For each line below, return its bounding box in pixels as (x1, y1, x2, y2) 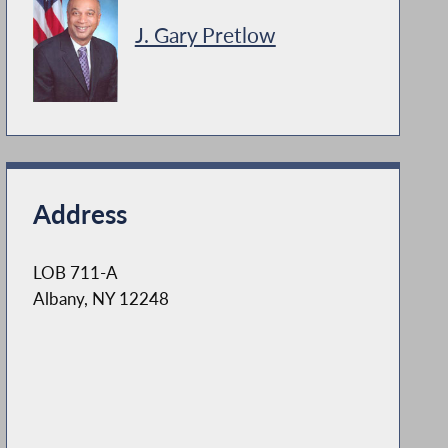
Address (32, 197, 127, 230)
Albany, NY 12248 (32, 287, 169, 309)
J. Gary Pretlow (134, 22, 276, 48)
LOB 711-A (32, 261, 118, 283)
